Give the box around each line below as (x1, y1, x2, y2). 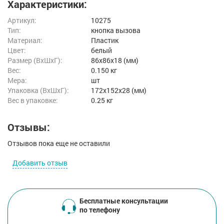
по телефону (79, 205, 120, 215)
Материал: (7, 35, 42, 45)
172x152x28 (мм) (91, 85, 147, 95)
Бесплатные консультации (79, 196, 168, 206)
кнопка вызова (91, 25, 141, 35)
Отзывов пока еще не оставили (7, 138, 110, 148)
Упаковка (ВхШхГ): (7, 85, 69, 95)
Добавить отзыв (12, 158, 67, 168)
